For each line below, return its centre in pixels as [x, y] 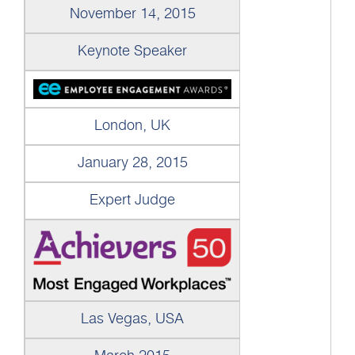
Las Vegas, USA [132, 320]
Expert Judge [132, 201]
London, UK [132, 126]
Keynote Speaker [132, 52]
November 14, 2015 [132, 15]
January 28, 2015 [132, 164]
